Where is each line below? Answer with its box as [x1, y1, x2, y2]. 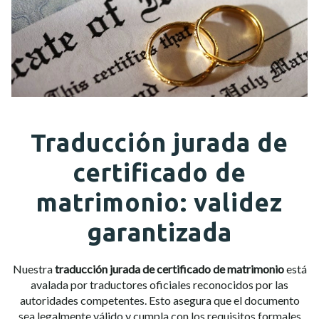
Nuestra [12, 262, 55, 276]
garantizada [87, 218, 232, 246]
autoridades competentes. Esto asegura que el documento [19, 293, 300, 307]
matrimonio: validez [36, 188, 283, 216]
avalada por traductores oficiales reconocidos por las [31, 278, 288, 291]
